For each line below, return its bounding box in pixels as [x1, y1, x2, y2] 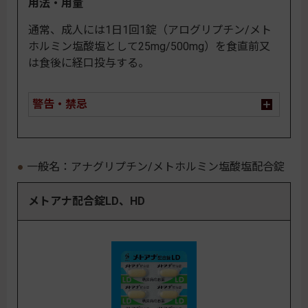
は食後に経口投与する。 [28, 56, 149, 69]
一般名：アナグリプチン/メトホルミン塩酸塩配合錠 [27, 159, 285, 173]
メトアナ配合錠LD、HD [28, 194, 145, 208]
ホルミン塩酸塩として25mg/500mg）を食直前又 [28, 39, 270, 53]
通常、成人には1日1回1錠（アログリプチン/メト [28, 23, 272, 36]
